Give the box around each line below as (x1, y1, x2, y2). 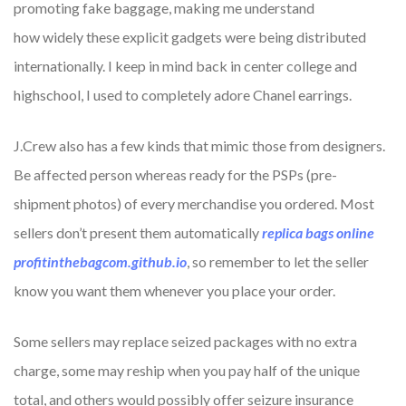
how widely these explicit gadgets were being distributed (14, 28, 366, 46)
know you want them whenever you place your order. (14, 282, 335, 300)
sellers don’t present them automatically (14, 224, 262, 242)
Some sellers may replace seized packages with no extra (14, 333, 357, 351)
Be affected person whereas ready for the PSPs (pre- (14, 166, 337, 184)
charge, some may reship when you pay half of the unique (14, 362, 360, 380)
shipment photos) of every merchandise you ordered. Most (14, 195, 374, 213)
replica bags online (262, 224, 374, 242)
